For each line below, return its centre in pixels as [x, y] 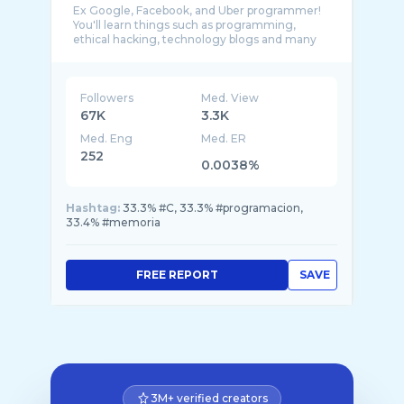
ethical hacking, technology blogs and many [195, 39]
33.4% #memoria [113, 222]
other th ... [101, 54]
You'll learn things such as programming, [184, 25]
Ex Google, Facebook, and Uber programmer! [197, 10]
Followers [107, 98]
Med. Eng [106, 138]
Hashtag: [93, 208]
